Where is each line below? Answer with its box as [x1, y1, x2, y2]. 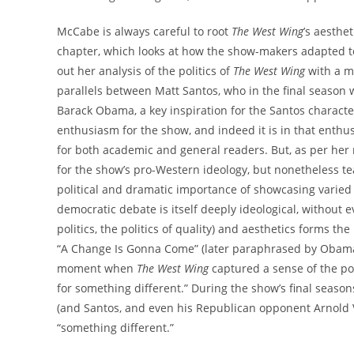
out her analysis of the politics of [57, 62, 233, 78]
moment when [57, 260, 137, 276]
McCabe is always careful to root [57, 23, 232, 39]
